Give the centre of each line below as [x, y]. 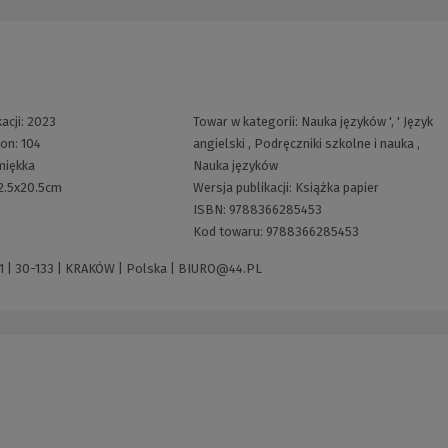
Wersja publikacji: [243, 188]
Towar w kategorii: [246, 122]
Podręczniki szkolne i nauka [333, 144]
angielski [218, 144]
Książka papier [336, 188]
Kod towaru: [229, 232]
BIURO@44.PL [220, 269]
